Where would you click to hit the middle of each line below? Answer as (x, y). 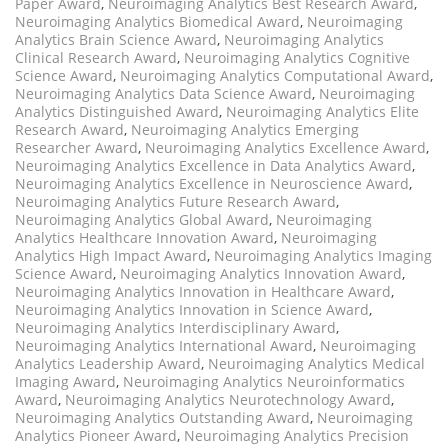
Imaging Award (65, 381)
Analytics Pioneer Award (96, 435)
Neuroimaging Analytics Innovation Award (261, 273)
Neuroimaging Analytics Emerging (245, 129)
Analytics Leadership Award (108, 363)
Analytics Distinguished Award (117, 111)
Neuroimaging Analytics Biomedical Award (157, 21)
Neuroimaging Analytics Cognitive (297, 57)
